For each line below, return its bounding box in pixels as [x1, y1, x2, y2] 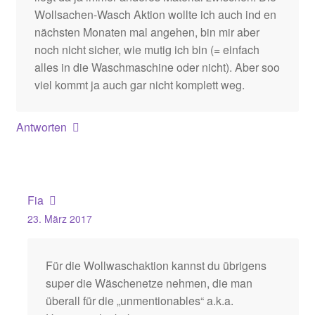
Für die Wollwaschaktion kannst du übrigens [45, 257, 266, 274]
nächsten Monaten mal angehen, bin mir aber [34, 23, 259, 40]
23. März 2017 [27, 212, 92, 226]
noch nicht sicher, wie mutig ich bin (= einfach [34, 41, 259, 58]
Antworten [15, 119, 67, 136]
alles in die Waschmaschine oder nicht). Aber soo [34, 58, 280, 75]
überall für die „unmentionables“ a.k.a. [45, 292, 233, 309]
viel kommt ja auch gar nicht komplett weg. [34, 76, 245, 93]
